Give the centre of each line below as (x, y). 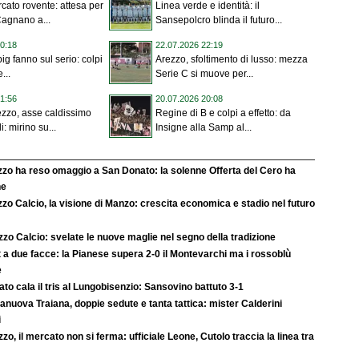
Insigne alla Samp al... (204, 128)
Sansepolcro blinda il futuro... (219, 20)
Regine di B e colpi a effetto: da (223, 113)
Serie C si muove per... (204, 74)
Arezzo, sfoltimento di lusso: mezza (232, 60)
